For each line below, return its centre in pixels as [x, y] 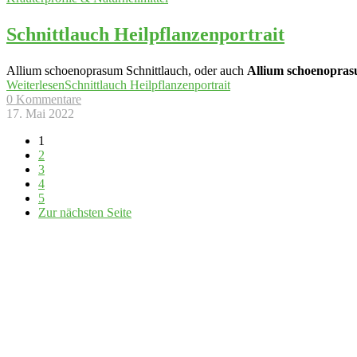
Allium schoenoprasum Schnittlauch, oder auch [127, 70]
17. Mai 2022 [40, 113]
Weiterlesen [35, 84]
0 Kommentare [44, 99]
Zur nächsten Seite [85, 212]
